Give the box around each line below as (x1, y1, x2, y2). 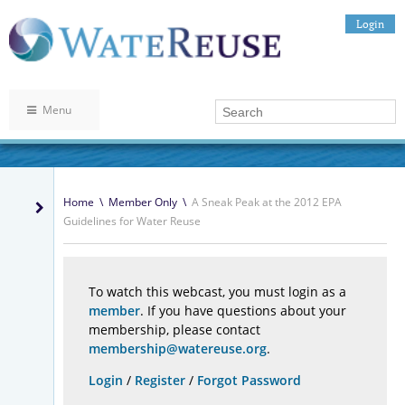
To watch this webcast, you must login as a (89, 283, 346, 301)
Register (135, 372, 185, 390)
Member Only (108, 194, 177, 211)
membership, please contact (89, 321, 260, 339)
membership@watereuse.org (89, 340, 267, 358)
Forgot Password (197, 372, 301, 390)
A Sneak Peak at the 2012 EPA (191, 194, 342, 211)
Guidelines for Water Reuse (63, 213, 201, 230)
